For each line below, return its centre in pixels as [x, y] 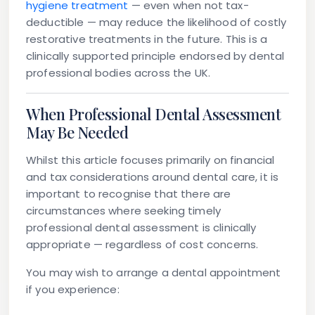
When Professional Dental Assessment [154, 114]
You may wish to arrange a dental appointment [154, 273]
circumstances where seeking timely [124, 211]
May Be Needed [77, 133]
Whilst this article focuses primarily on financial [150, 160]
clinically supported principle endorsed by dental [155, 56]
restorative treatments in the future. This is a [147, 39]
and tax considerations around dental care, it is [153, 177]
